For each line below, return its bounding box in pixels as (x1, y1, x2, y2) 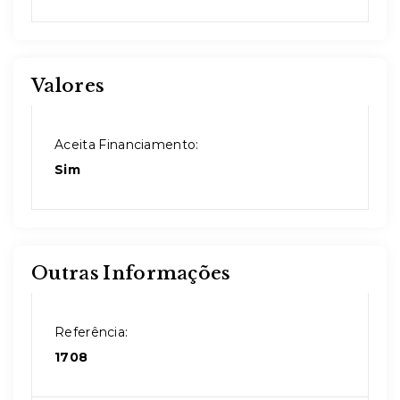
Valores (31, 75, 105, 96)
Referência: (54, 324, 129, 340)
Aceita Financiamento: (54, 137, 199, 153)
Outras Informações (31, 262, 231, 284)
